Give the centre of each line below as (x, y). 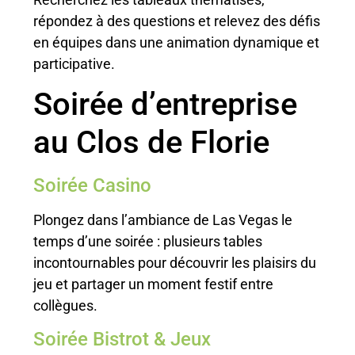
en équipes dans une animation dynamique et (177, 42)
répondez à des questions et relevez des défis (177, 21)
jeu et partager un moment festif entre (154, 284)
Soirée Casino (93, 186)
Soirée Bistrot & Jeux (122, 339)
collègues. (66, 306)
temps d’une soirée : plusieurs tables (148, 242)
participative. (74, 63)
